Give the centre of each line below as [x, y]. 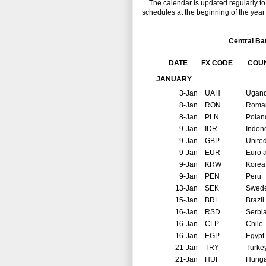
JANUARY [174, 79]
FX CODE [215, 63]
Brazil [255, 200]
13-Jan [186, 189]
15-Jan [186, 200]
